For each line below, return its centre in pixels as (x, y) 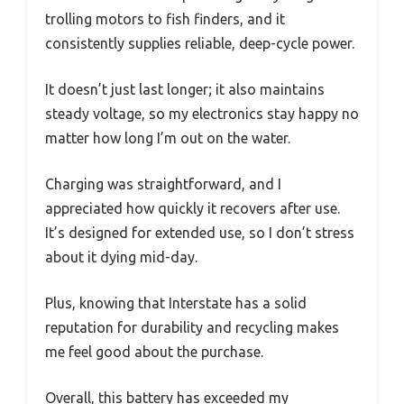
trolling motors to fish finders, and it (165, 18)
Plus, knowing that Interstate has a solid (176, 303)
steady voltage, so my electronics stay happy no (202, 113)
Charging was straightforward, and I (163, 184)
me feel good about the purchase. (154, 351)
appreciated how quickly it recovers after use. (193, 208)
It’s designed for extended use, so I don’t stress (200, 232)
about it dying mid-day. (121, 257)
